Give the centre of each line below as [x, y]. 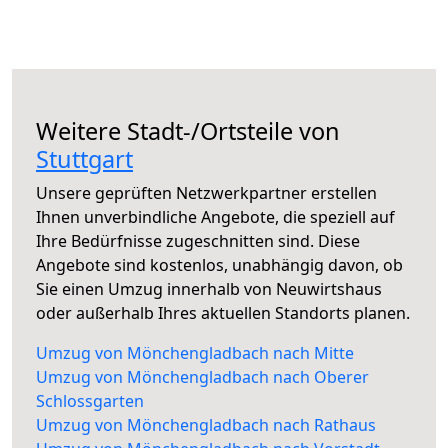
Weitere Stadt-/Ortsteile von [188, 131]
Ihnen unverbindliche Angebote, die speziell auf [215, 217]
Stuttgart [84, 159]
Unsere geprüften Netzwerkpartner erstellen [206, 193]
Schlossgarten [90, 401]
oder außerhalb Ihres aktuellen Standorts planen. [223, 313]
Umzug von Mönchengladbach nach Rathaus [206, 425]
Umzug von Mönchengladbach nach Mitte [195, 353]
